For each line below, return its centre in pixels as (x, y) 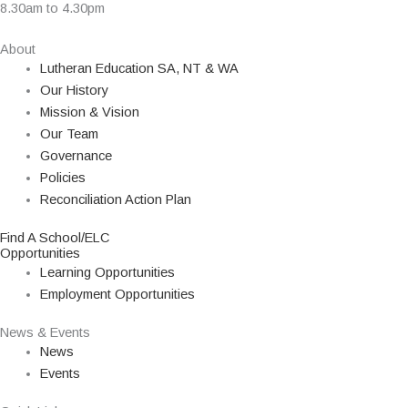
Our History (74, 91)
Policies (62, 178)
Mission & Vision (89, 112)
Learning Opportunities (107, 273)
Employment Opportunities (117, 295)
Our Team (69, 134)
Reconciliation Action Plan (115, 200)
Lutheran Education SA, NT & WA (139, 69)
